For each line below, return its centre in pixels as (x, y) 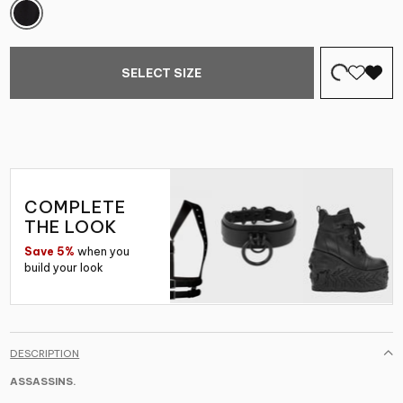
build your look (64, 267)
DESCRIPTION (45, 353)
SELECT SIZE (162, 72)
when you (103, 251)
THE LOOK (71, 227)
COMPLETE (75, 207)
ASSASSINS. (44, 381)
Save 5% (50, 251)
